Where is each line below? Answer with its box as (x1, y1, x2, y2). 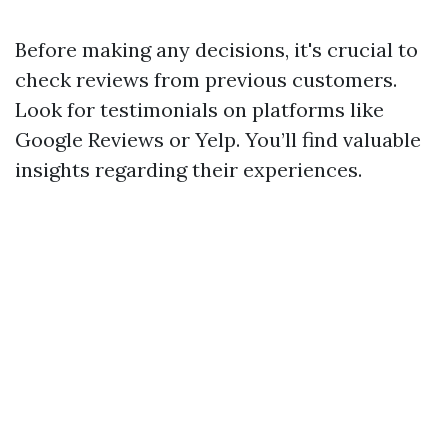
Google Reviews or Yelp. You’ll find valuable (15, 127, 421, 152)
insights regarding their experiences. (15, 157, 362, 182)
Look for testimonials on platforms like (15, 97, 384, 122)
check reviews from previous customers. (15, 67, 397, 92)
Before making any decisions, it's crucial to (15, 37, 418, 62)
